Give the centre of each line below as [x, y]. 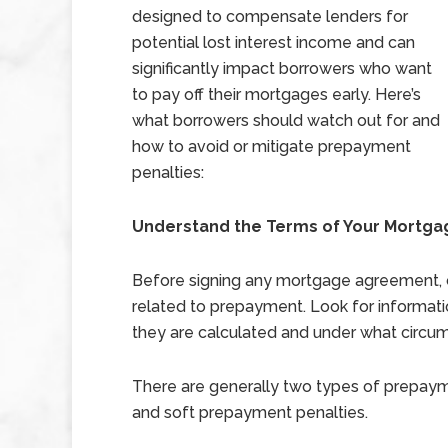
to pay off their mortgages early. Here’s [276, 94]
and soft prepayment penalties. [250, 412]
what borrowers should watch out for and [286, 120]
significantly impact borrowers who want [282, 68]
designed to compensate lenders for [270, 16]
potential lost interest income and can [273, 42]
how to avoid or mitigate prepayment [271, 146]
